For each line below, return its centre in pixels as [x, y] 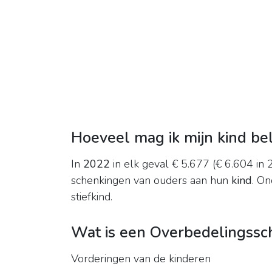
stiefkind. [92, 197]
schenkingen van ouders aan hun [151, 181]
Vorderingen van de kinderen [141, 259]
